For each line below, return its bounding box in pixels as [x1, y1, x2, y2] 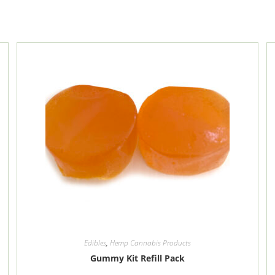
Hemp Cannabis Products [109, 238, 191, 248]
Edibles [83, 238, 106, 248]
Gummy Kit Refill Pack [90, 252, 185, 264]
